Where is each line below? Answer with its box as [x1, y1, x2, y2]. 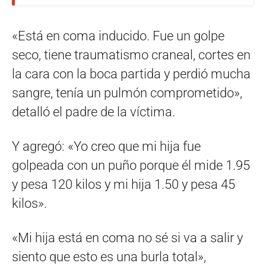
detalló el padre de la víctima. [12, 104, 175, 119]
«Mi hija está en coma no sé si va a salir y [12, 230, 243, 245]
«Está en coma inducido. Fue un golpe [12, 28, 224, 43]
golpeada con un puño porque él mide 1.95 [12, 157, 250, 173]
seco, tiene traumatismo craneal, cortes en [12, 47, 251, 62]
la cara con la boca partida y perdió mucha [12, 66, 251, 81]
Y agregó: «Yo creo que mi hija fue [12, 138, 201, 154]
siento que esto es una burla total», [12, 249, 206, 264]
